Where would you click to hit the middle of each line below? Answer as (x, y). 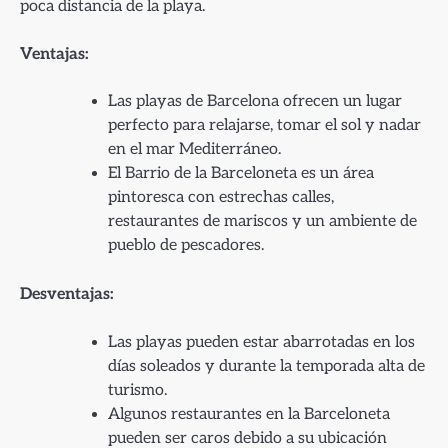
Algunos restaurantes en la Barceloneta (249, 414)
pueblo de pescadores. (186, 246)
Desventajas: (67, 294)
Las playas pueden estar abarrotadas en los (261, 342)
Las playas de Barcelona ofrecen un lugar (255, 102)
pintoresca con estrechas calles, (221, 198)
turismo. (137, 390)
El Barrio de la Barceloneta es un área (241, 174)
